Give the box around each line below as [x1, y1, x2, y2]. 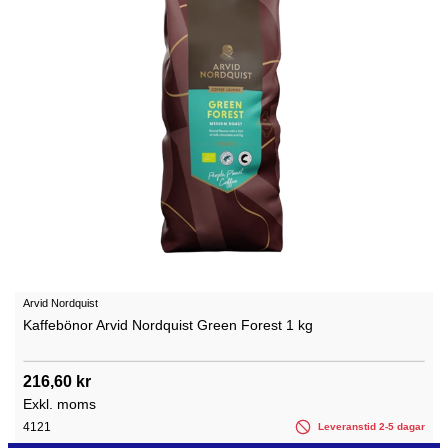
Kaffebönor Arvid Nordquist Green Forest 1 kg [23, 316, 313, 333]
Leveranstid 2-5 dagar [315, 420, 425, 432]
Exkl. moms [23, 395, 96, 412]
